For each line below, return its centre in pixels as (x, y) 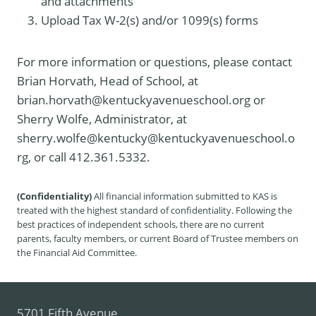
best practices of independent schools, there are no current (141, 224)
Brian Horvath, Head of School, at (108, 80)
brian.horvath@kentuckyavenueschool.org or (141, 99)
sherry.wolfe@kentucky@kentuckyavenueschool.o (156, 138)
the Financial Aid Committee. (77, 252)
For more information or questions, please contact (154, 61)
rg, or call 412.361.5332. (84, 157)
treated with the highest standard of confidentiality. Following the (154, 210)
